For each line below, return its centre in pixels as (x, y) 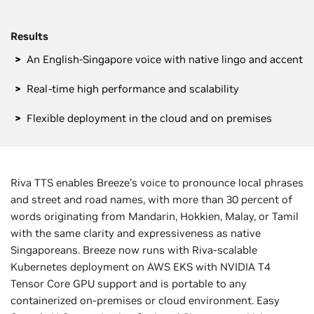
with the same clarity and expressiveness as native (136, 233)
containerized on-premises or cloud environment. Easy (145, 300)
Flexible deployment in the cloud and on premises (149, 118)
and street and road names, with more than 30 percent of (151, 199)
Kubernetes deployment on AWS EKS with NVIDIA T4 (141, 266)
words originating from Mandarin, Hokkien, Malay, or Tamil (155, 216)
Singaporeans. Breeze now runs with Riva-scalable (134, 250)
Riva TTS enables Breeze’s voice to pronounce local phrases (157, 182)
